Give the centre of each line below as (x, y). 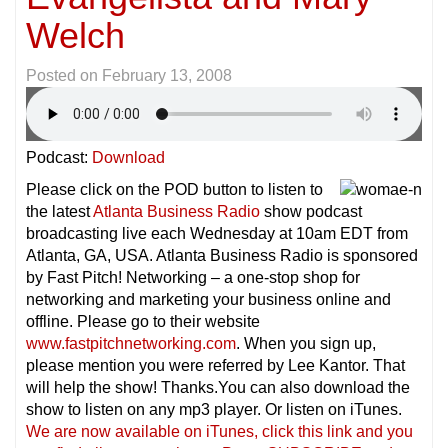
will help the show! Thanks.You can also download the (218, 387)
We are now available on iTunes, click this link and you (219, 431)
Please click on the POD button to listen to (174, 189)
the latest (59, 211)
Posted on (64, 75)
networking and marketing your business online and (208, 299)
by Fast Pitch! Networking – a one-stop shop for (193, 277)
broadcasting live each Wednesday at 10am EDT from (217, 233)
